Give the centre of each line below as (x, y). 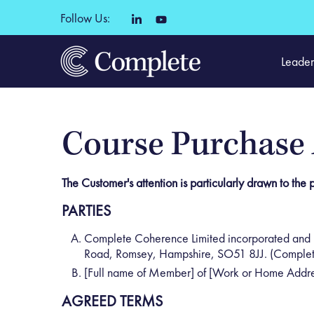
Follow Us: (86, 18)
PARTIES (86, 210)
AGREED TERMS (112, 301)
